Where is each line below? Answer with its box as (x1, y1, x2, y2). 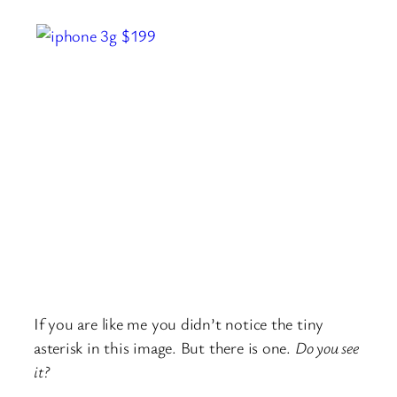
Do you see (294, 337, 359, 359)
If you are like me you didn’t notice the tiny (34, 313, 324, 335)
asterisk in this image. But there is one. (34, 337, 295, 359)
